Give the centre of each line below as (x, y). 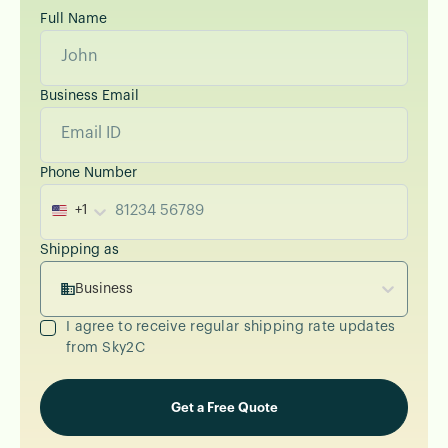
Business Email (89, 95)
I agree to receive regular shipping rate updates (231, 326)
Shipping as (79, 249)
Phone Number (88, 172)
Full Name (73, 18)
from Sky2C (105, 347)
